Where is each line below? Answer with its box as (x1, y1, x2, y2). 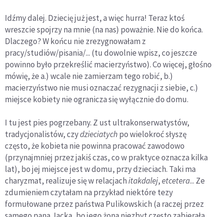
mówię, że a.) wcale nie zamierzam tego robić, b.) (5, 71, 173, 82)
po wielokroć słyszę (118, 129, 186, 140)
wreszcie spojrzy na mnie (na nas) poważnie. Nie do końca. (5, 24, 203, 35)
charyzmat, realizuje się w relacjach (5, 175, 128, 186)
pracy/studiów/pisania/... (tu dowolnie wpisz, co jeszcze (5, 47, 197, 59)
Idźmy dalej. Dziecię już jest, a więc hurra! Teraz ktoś (5, 13, 185, 24)
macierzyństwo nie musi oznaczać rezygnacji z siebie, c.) (5, 82, 198, 93)
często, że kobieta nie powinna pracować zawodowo (5, 140, 185, 152)
